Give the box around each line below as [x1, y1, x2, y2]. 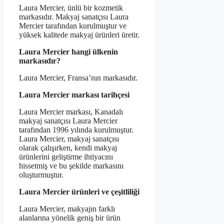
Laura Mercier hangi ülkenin [19, 47, 118, 56]
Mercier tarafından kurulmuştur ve [19, 21, 126, 30]
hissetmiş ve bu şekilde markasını [19, 161, 123, 170]
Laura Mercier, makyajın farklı [19, 204, 115, 213]
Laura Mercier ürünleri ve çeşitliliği [19, 187, 139, 196]
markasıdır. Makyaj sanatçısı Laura [19, 12, 128, 21]
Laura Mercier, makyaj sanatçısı [19, 134, 119, 143]
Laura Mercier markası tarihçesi [19, 90, 129, 99]
